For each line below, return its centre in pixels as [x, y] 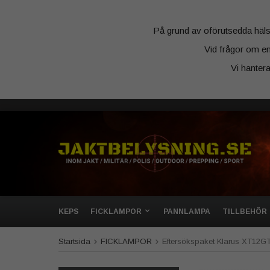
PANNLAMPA [187, 212]
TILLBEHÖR [245, 212]
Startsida [74, 241]
